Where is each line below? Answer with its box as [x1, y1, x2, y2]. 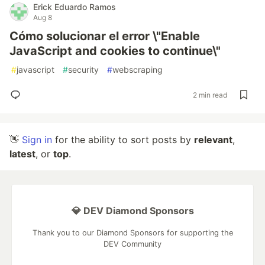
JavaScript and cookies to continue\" [9, 44, 221, 58]
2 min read [193, 90, 227, 99]
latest [9, 148, 35, 160]
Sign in [22, 134, 52, 146]
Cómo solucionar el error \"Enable [9, 29, 200, 43]
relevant [194, 134, 232, 146]
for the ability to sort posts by [52, 134, 194, 146]
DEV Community [104, 240, 161, 248]
